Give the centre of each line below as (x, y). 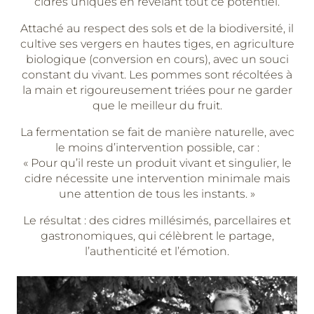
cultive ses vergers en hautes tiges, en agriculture (157, 44)
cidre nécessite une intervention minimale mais (157, 178)
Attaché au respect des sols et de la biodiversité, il (157, 28)
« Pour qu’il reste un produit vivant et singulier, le (157, 163)
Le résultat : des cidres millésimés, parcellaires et (157, 220)
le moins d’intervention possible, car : (157, 148)
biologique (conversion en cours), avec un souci (157, 59)
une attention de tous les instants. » (157, 194)
